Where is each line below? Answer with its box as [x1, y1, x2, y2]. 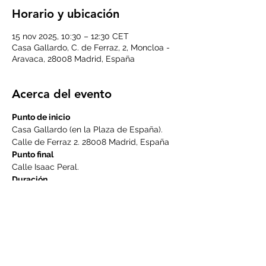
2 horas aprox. [12, 187, 66, 197]
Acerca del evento [12, 87, 112, 101]
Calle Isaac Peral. [12, 162, 79, 172]
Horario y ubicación [12, 7, 119, 21]
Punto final [12, 150, 53, 159]
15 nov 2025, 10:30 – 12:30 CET [12, 31, 129, 41]
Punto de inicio [12, 112, 70, 122]
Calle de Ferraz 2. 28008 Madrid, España [12, 137, 172, 147]
